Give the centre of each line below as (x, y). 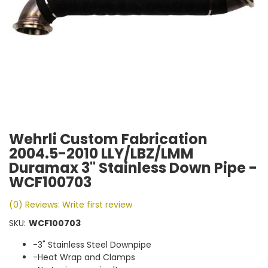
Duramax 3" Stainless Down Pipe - (133, 168)
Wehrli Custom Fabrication (108, 139)
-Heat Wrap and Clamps (84, 257)
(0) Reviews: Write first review (71, 205)
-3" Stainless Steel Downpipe (92, 245)
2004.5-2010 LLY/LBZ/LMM (101, 153)
